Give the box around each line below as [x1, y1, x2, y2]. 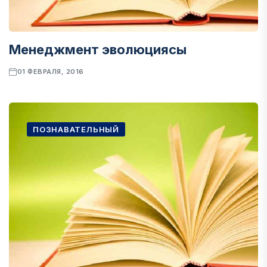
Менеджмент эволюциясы [9, 42, 187, 57]
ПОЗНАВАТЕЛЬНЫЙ [33, 125, 119, 134]
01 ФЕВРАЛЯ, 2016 [17, 67, 84, 76]
